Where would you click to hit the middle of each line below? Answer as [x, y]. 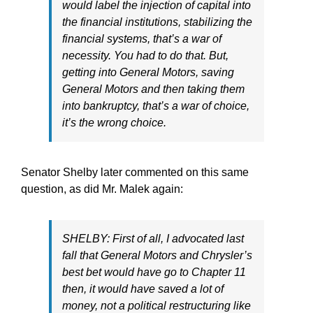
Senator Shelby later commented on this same [135, 172]
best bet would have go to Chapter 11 [154, 272]
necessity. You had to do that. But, [145, 56]
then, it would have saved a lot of [143, 289]
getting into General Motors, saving [148, 72]
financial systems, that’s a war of [142, 39]
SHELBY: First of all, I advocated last [153, 239]
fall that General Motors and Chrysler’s [157, 255]
